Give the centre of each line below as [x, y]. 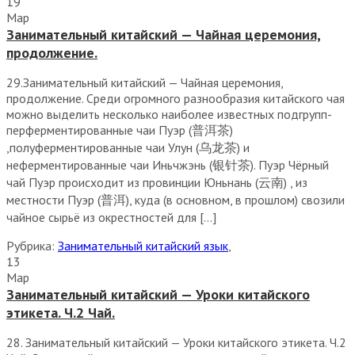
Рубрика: [31, 246]
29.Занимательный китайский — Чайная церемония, [145, 82]
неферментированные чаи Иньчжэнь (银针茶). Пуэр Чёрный [168, 165]
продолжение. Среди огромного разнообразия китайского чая [176, 98]
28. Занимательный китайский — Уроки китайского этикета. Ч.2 [176, 342]
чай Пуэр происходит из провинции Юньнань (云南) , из [157, 182]
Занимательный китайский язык [143, 246]
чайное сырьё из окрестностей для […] [111, 217]
